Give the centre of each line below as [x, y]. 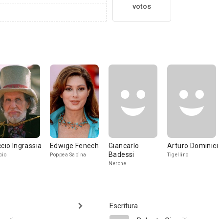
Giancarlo [124, 146]
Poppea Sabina [68, 155]
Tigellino [178, 155]
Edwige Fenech [75, 146]
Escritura [124, 206]
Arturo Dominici [193, 146]
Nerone [117, 164]
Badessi [121, 154]
